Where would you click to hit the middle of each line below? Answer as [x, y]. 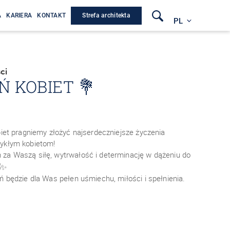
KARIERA [19, 15]
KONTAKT [52, 15]
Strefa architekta [106, 15]
